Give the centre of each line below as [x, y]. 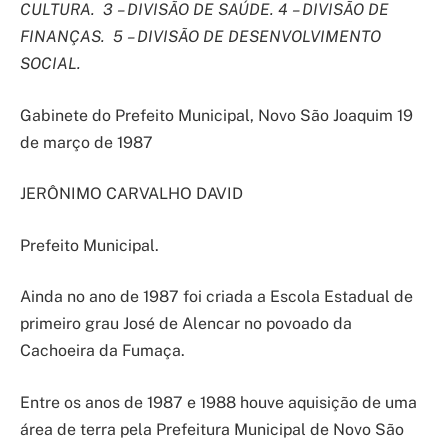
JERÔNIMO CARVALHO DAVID [131, 194]
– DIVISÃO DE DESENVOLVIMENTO [254, 37]
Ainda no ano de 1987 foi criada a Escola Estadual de [216, 297]
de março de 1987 [86, 142]
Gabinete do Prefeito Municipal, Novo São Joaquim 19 [216, 115]
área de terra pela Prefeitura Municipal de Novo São [212, 429]
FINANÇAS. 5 [71, 37]
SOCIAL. [50, 64]
